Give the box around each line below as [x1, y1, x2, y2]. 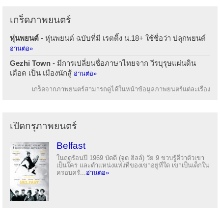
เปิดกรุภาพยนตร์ [10, 120, 77, 131]
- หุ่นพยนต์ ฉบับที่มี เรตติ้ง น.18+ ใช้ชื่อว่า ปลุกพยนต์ [39, 33, 206, 42]
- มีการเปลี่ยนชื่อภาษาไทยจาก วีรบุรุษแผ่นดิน [51, 58, 196, 67]
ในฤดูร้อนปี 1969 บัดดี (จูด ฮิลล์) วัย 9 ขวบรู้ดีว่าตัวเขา [56, 154, 204, 162]
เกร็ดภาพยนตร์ [10, 14, 71, 25]
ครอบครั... [56, 168, 86, 176]
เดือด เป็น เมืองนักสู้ [10, 68, 74, 77]
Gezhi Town [10, 58, 51, 67]
